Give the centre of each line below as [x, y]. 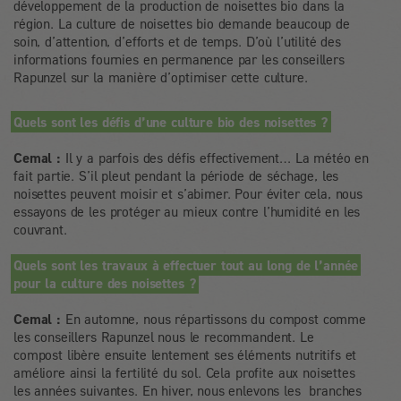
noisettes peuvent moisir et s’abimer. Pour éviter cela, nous [188, 193]
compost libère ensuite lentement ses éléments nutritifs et [185, 354]
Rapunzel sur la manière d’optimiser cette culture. [161, 77]
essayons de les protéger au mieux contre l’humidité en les [187, 211]
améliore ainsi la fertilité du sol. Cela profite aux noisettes [184, 372]
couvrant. [40, 229]
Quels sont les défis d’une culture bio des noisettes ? [171, 121]
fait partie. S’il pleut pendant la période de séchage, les [176, 175]
